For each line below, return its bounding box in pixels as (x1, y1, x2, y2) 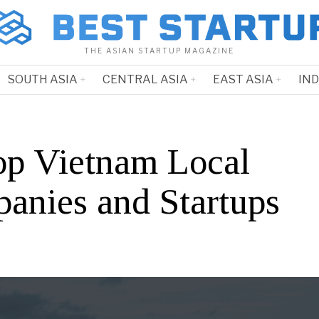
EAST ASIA (212, 73, 273, 87)
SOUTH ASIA (7, 73, 78, 87)
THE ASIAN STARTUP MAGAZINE (84, 46, 235, 56)
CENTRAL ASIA (102, 73, 188, 87)
